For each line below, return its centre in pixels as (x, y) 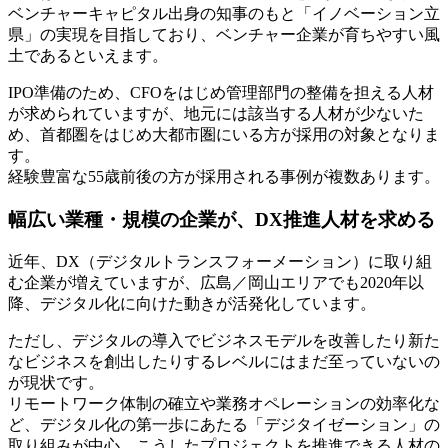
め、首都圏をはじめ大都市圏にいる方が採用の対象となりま (224, 135)
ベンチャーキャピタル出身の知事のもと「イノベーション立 (224, 14)
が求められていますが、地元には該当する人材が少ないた (216, 114)
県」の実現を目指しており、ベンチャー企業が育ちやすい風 (224, 35)
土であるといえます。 (88, 56)
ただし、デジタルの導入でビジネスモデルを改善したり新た (224, 340)
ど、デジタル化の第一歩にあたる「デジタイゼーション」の (224, 424)
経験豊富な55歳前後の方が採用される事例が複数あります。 (224, 177)
